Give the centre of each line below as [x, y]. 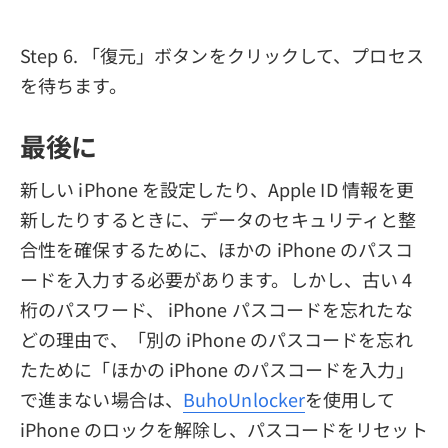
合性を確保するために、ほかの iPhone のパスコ [216, 248]
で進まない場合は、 [101, 398]
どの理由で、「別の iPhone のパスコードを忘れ [216, 338]
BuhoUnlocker [244, 398]
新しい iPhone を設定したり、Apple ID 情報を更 [217, 188]
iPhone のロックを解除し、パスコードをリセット [224, 428]
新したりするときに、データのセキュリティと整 [218, 218]
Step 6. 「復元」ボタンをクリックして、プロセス [222, 54]
